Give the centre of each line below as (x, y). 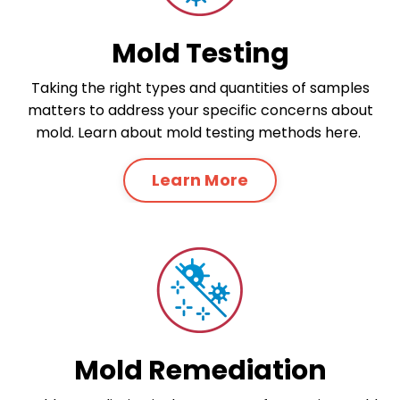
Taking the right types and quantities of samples (200, 87)
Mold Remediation (200, 370)
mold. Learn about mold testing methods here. (200, 132)
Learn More (200, 180)
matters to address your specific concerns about (200, 110)
